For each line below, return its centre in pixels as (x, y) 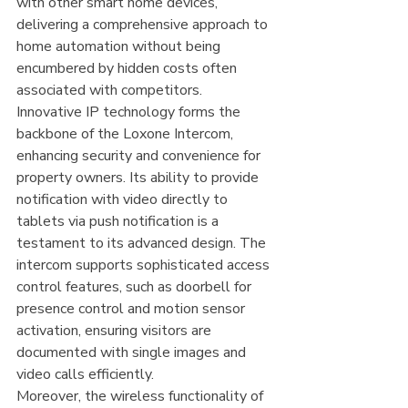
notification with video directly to (124, 200)
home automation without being (120, 47)
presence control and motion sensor (133, 309)
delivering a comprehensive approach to (144, 25)
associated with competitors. (109, 91)
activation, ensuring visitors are (116, 331)
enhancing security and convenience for (140, 156)
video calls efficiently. (85, 375)
